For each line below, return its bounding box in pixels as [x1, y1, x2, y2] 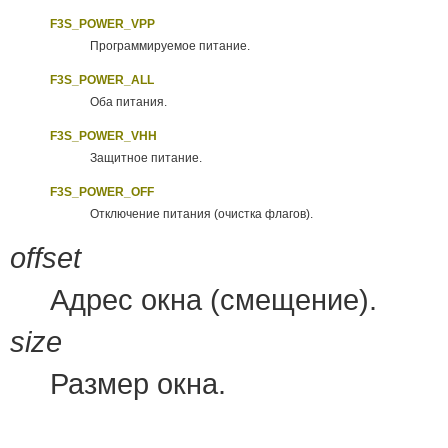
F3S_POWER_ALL [50, 73, 154, 88]
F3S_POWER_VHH [50, 129, 157, 144]
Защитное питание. [90, 151, 202, 166]
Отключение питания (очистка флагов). [90, 207, 313, 222]
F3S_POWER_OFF [50, 185, 154, 200]
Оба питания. [90, 95, 167, 110]
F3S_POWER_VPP [50, 17, 155, 32]
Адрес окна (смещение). [50, 283, 377, 317]
